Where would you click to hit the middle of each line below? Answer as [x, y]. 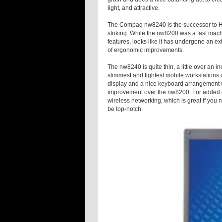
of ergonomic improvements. [146, 50]
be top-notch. [125, 109]
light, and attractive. [134, 8]
